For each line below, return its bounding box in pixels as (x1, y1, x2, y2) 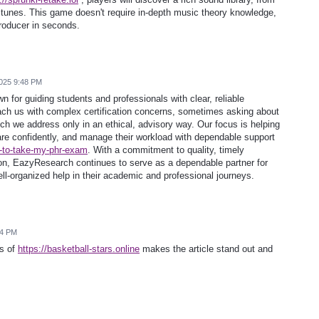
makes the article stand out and (140, 244, 273, 255)
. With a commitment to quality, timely (88, 145, 244, 156)
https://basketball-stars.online (18, 244, 140, 255)
